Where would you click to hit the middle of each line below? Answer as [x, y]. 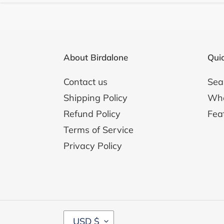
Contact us [85, 81]
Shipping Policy [95, 97]
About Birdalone [96, 57]
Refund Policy [92, 113]
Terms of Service [98, 129]
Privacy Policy [93, 145]
